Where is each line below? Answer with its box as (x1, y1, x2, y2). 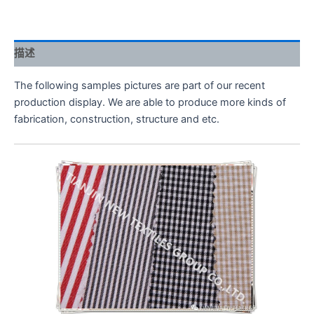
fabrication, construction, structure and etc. (14, 112, 219, 125)
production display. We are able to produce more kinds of (14, 95, 286, 109)
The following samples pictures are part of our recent (14, 78, 265, 92)
